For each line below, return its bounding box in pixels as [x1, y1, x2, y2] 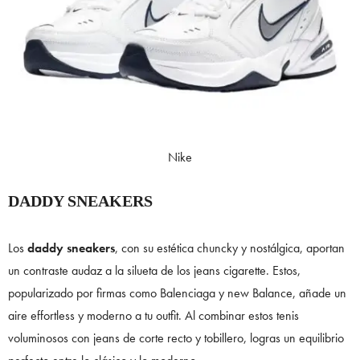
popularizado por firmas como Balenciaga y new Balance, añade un [8, 284, 346, 301]
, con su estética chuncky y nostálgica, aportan [115, 239, 345, 256]
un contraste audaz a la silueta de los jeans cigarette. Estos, [8, 261, 301, 279]
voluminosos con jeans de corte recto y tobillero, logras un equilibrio [8, 329, 344, 346]
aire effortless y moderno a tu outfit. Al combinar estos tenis [8, 306, 299, 324]
